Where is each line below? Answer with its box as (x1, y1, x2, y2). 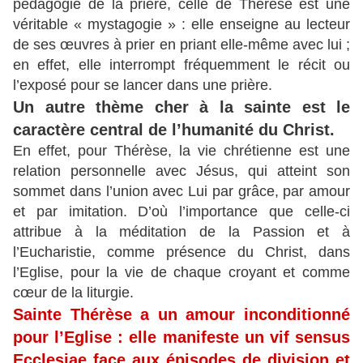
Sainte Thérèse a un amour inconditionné (13, 305, 350, 324)
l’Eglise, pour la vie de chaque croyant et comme (13, 264, 350, 281)
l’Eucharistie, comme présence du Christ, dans (13, 244, 350, 261)
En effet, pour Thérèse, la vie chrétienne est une (13, 143, 350, 160)
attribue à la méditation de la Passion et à (13, 224, 350, 241)
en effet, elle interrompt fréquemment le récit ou (13, 57, 350, 74)
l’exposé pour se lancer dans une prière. (13, 77, 272, 94)
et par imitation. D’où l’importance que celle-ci (13, 203, 350, 220)
